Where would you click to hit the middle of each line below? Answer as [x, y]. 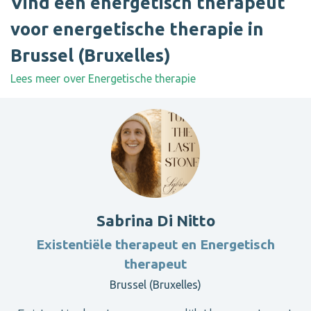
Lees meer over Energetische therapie [103, 79]
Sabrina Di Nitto [155, 221]
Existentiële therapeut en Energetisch [155, 245]
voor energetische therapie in [137, 29]
